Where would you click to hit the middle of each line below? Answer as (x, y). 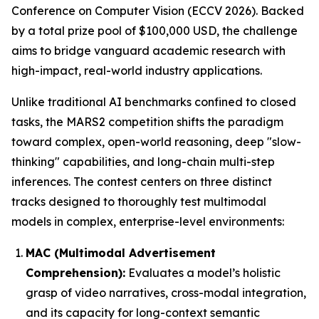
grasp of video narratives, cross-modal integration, (166, 293)
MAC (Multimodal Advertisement (121, 253)
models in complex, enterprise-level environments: (148, 222)
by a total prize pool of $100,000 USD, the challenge (155, 31)
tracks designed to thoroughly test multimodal (139, 202)
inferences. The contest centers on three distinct (142, 182)
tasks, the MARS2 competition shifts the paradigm (147, 122)
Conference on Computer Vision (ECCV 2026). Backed (158, 11)
